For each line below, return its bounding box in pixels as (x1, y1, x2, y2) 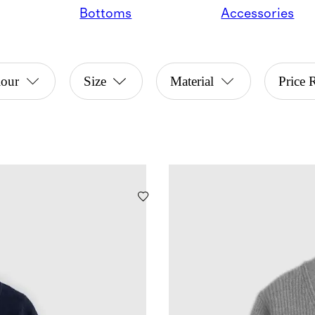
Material (170, 74, 214, 89)
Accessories (221, 6, 295, 20)
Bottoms (79, 6, 132, 20)
